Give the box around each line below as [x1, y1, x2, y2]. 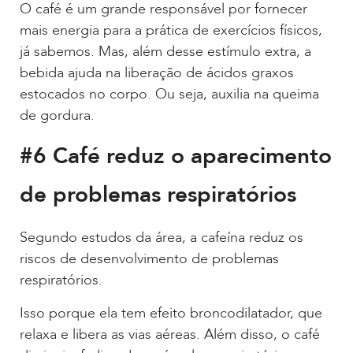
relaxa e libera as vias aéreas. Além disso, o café [20, 324, 320, 344]
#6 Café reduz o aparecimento [20, 141, 332, 172]
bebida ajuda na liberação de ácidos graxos [20, 63, 294, 83]
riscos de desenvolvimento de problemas [20, 249, 279, 269]
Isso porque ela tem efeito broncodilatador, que [20, 303, 322, 323]
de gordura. [20, 106, 95, 125]
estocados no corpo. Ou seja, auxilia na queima [20, 84, 319, 104]
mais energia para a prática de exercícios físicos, [20, 20, 322, 40]
